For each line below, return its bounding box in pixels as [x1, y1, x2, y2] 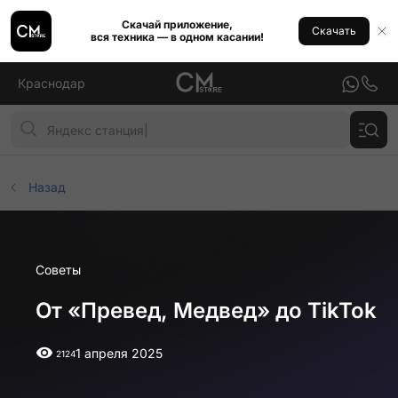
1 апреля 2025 [76, 346, 163, 361]
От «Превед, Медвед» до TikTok [36, 298, 377, 323]
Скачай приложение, [121, 18, 233, 31]
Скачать [312, 24, 356, 37]
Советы [36, 262, 81, 277]
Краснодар [18, 76, 85, 91]
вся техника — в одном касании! [90, 30, 264, 44]
